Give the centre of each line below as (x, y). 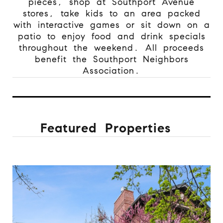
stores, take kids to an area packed (111, 13)
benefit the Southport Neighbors (111, 59)
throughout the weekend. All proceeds (111, 48)
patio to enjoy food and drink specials (111, 36)
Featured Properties (105, 128)
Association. (111, 70)
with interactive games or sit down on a (111, 25)
